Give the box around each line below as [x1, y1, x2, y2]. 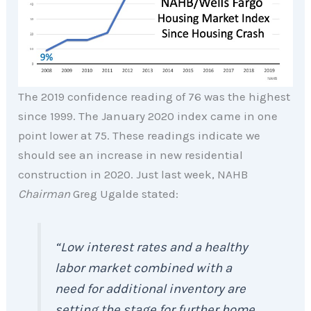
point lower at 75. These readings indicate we [18, 128, 261, 142]
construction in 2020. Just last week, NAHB [18, 167, 249, 181]
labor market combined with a [55, 260, 233, 276]
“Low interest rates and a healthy [55, 239, 249, 255]
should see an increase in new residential [18, 147, 244, 162]
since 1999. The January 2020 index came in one [18, 108, 278, 123]
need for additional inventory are [55, 280, 246, 296]
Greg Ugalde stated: [70, 186, 179, 201]
